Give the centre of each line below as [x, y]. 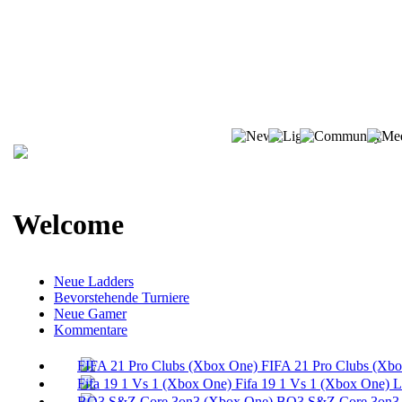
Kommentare [91, 329]
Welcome [68, 225]
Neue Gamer [90, 313]
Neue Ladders [94, 281]
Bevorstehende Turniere [122, 297]
